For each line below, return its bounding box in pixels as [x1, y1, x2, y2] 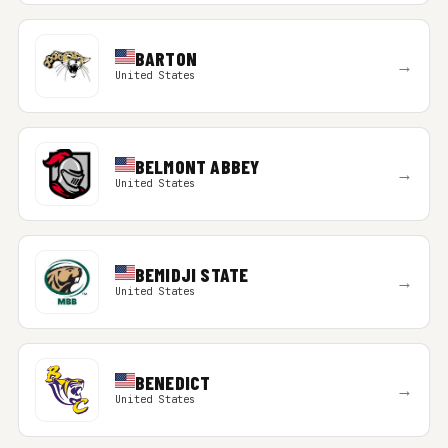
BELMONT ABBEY [134, 155, 260, 178]
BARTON [134, 47, 198, 70]
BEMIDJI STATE [134, 263, 249, 286]
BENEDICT [134, 371, 211, 394]
